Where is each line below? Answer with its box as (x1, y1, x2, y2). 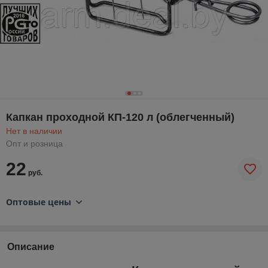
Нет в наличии (6, 126, 62, 136)
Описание (7, 241, 54, 252)
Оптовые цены (6, 196, 71, 208)
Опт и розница (6, 138, 63, 148)
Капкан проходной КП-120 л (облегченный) (6, 111, 234, 123)
